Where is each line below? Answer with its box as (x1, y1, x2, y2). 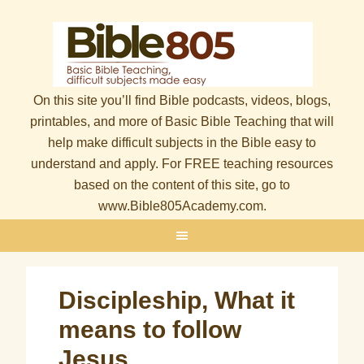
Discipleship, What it (58, 287, 296, 314)
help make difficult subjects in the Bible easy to (48, 136, 316, 149)
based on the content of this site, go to (74, 178, 290, 192)
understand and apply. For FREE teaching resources (31, 157, 333, 171)
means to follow (58, 316, 242, 343)
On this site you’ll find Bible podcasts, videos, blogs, (33, 93, 331, 107)
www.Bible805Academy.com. (97, 199, 266, 213)
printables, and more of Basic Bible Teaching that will (30, 115, 334, 128)
